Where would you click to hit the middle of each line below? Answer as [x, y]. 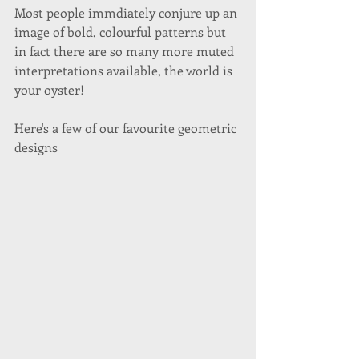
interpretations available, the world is [125, 70]
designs [38, 147]
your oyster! [51, 89]
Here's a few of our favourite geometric [127, 128]
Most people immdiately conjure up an [127, 12]
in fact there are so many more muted [126, 51]
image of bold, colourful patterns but [122, 32]
